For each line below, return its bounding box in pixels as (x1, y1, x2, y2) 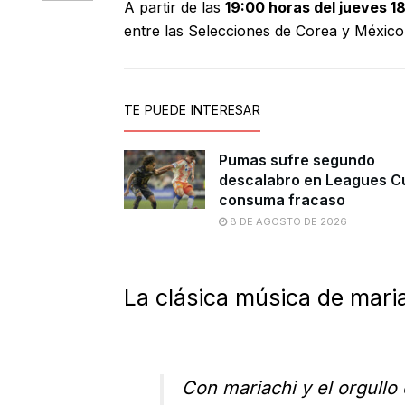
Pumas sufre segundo (219, 151, 375, 170)
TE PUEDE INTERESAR (124, 102, 261, 118)
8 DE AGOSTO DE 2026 (227, 215, 347, 229)
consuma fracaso (219, 191, 345, 210)
